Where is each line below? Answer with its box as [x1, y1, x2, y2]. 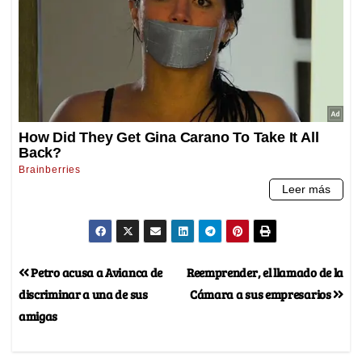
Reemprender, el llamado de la [186, 263, 343, 280]
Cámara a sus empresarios [189, 284, 334, 302]
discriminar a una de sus [19, 284, 148, 302]
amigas [19, 306, 58, 324]
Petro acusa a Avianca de [28, 263, 163, 280]
